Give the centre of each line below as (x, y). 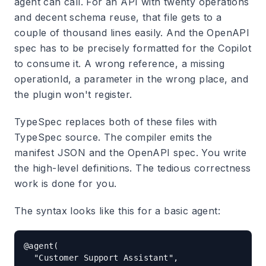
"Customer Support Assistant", (101, 258)
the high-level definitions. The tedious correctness (133, 168)
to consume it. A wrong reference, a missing (120, 64)
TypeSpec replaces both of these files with (116, 122)
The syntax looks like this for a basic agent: (117, 211)
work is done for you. (66, 183)
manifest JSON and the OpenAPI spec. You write (130, 153)
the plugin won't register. (73, 94)
